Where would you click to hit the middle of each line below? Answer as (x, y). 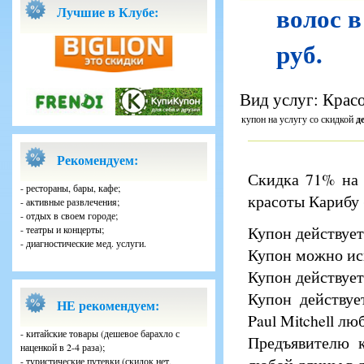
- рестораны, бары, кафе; (70, 187)
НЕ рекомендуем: (108, 305)
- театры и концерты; (62, 229)
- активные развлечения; (70, 201)
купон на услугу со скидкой (299, 119)
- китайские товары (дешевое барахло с (100, 333)
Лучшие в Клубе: (108, 12)
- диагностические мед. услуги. (83, 243)
